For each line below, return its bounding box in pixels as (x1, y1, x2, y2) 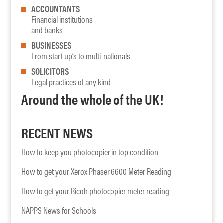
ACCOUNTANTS (31, 2, 80, 15)
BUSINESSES (31, 39, 71, 52)
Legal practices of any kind (31, 75, 111, 88)
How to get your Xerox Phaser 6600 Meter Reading (21, 165, 171, 178)
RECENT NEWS (21, 122, 93, 143)
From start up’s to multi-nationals (31, 49, 130, 62)
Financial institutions (31, 13, 93, 26)
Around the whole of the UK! (21, 89, 163, 109)
